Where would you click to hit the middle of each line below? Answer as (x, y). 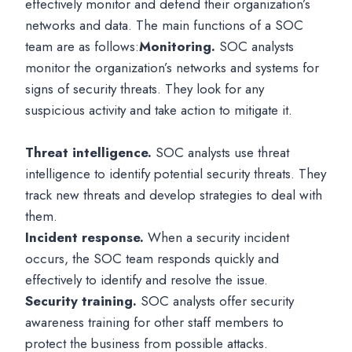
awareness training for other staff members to (154, 322)
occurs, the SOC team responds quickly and (152, 258)
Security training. (81, 301)
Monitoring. (177, 46)
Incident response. (84, 237)
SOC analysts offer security (215, 301)
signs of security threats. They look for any (145, 89)
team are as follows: (82, 46)
